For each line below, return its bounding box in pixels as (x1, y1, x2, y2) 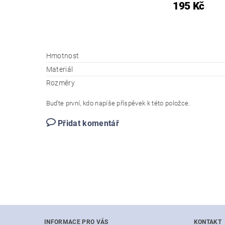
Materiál (46, 65, 73, 74)
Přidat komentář (58, 119, 119, 129)
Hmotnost (46, 52, 79, 60)
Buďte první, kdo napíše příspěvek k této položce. (46, 99, 190, 107)
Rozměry (46, 79, 75, 87)
